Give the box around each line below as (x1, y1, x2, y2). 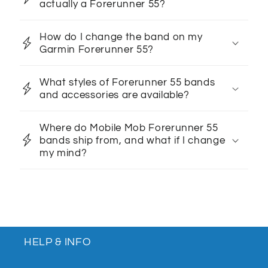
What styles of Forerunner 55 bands (39, 77, 215, 87)
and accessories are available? (39, 89, 190, 100)
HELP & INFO (24, 236, 92, 248)
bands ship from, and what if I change (39, 135, 226, 145)
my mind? (39, 147, 87, 158)
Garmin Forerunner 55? (39, 44, 154, 54)
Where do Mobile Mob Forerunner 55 (39, 122, 218, 133)
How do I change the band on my (39, 31, 203, 42)
